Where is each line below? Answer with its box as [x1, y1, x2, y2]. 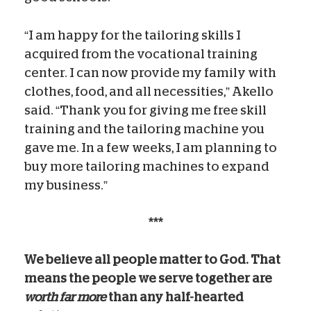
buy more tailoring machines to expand [24, 160, 269, 174]
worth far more [24, 291, 106, 304]
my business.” [24, 179, 108, 192]
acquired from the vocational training [24, 48, 258, 61]
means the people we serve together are [24, 272, 272, 285]
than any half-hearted [106, 291, 244, 304]
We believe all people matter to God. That [24, 253, 280, 267]
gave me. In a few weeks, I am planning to [24, 142, 277, 155]
